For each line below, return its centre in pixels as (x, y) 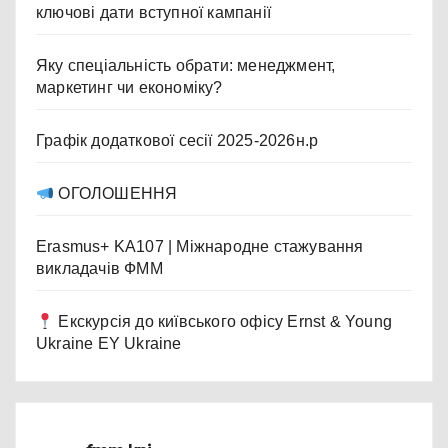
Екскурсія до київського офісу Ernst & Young (223, 322)
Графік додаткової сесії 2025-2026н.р (177, 141)
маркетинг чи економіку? (129, 88)
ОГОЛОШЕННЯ (116, 194)
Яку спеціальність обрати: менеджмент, (186, 66)
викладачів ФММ (99, 269)
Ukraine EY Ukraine (109, 344)
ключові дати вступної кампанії (153, 13)
